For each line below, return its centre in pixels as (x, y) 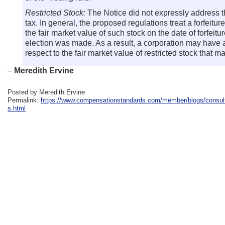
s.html (17, 108)
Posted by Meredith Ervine (46, 92)
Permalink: (24, 100)
